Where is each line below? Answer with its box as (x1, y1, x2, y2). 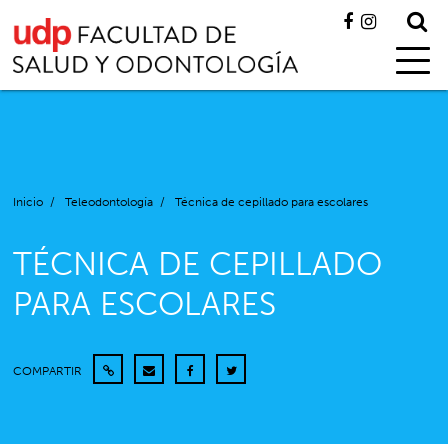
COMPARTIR (13, 364, 86, 378)
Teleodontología (65, 195, 154, 209)
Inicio (13, 195, 44, 209)
